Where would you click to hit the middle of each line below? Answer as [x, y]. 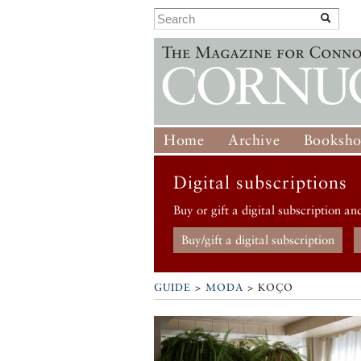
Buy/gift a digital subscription [258, 240]
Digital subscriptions [261, 183]
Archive [254, 140]
